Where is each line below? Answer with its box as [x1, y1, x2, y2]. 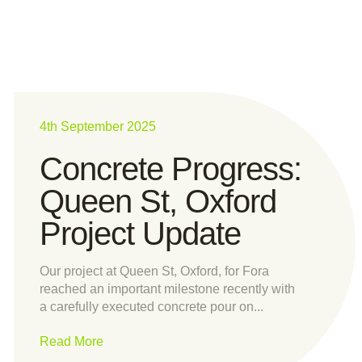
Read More [40, 334, 104, 348]
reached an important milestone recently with [40, 281, 296, 296]
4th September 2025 [40, 119, 157, 133]
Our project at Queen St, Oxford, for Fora [40, 263, 270, 278]
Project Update [40, 215, 242, 251]
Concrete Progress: [40, 150, 302, 187]
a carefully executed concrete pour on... [40, 299, 264, 314]
